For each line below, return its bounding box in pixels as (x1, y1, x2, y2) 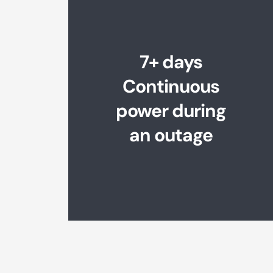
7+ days (139, 49, 202, 74)
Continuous (122, 74, 219, 98)
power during (115, 98, 226, 122)
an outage (129, 122, 213, 147)
